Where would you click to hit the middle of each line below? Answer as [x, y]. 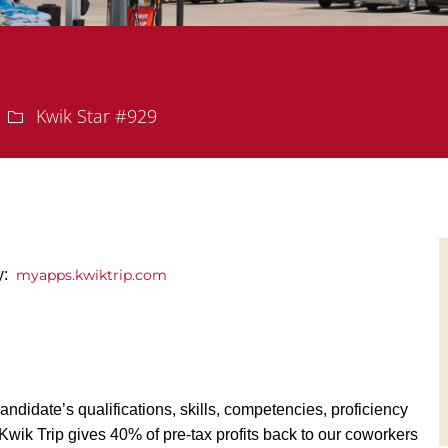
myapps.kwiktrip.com [93, 275]
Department [56, 115]
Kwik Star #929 [94, 116]
